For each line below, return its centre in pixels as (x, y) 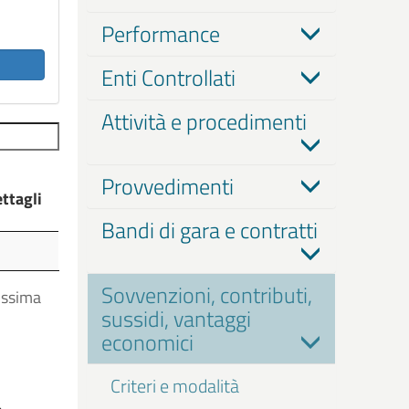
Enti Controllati (168, 78)
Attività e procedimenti (204, 121)
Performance (160, 34)
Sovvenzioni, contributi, (206, 295)
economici (147, 342)
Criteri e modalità (174, 386)
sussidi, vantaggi (176, 319)
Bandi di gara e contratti (209, 230)
